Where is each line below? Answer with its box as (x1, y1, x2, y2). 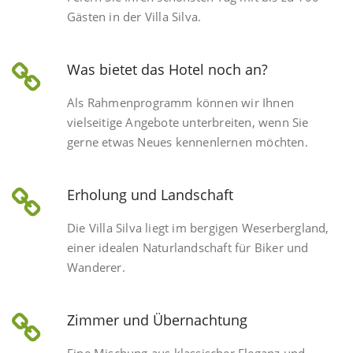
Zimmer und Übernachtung (67, 310, 247, 330)
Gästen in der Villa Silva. (67, 9, 202, 25)
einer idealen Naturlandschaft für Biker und (67, 240, 309, 256)
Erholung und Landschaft (67, 185, 233, 205)
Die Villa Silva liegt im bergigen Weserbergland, (67, 220, 329, 236)
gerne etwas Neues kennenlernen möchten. (67, 134, 308, 150)
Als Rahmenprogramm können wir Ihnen (67, 95, 294, 111)
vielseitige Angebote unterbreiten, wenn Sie (67, 114, 309, 131)
